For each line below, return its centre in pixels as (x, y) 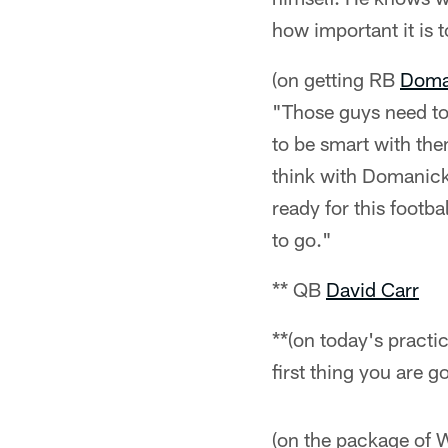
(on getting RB (336, 79)
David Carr (372, 289)
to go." (302, 239)
